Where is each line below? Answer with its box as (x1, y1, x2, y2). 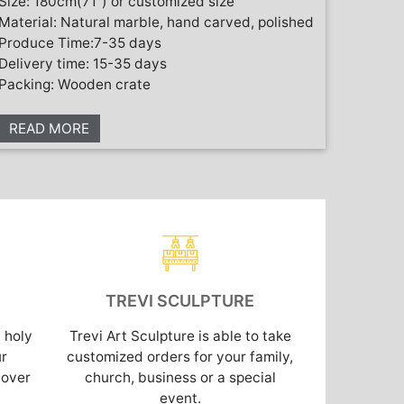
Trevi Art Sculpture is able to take (69, 326, 291, 344)
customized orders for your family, (67, 347, 294, 365)
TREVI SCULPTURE (106, 290, 255, 310)
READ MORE (9, 119, 89, 137)
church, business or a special (84, 368, 276, 386)
